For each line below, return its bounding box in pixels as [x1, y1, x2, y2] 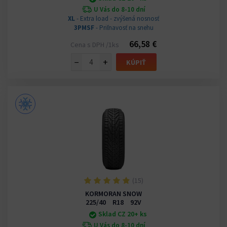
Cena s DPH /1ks [70, 40, 119, 50]
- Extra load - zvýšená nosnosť [75, 14, 159, 23]
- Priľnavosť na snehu [94, 23, 154, 32]
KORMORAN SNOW [85, 189, 142, 199]
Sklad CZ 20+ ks [98, 209, 147, 219]
